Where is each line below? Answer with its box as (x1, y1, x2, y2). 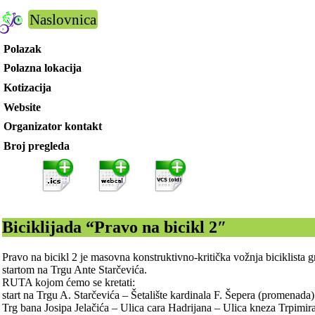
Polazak (3, 42, 41, 55)
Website (3, 101, 41, 113)
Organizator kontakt (3, 120, 102, 133)
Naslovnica (30, 11, 97, 27)
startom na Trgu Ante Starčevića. (2, 263, 148, 276)
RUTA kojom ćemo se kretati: (2, 276, 136, 288)
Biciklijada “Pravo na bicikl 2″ (2, 217, 227, 236)
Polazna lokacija (3, 62, 82, 75)
